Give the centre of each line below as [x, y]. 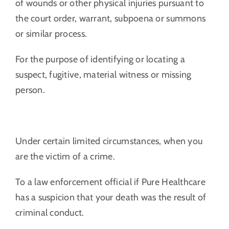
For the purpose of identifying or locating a [100, 59]
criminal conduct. [50, 212]
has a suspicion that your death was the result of [111, 197]
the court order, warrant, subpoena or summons [110, 18]
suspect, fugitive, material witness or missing [103, 74]
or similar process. [51, 33]
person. [30, 90]
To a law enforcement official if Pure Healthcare [110, 182]
